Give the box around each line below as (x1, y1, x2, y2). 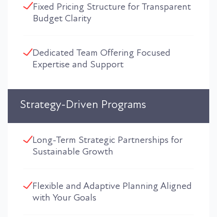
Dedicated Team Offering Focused (32, 46, 170, 59)
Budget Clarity (32, 12, 92, 24)
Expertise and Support (32, 58, 124, 70)
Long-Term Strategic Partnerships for (32, 134, 183, 146)
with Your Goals (32, 191, 97, 203)
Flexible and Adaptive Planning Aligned (32, 180, 192, 192)
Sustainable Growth (32, 145, 113, 157)
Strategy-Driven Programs (20, 97, 146, 111)
